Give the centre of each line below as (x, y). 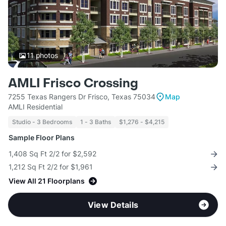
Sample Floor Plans (42, 138)
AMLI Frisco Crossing (73, 84)
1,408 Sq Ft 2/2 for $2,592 (52, 154)
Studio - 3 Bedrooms (42, 122)
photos (46, 55)
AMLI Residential (35, 107)
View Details (113, 205)
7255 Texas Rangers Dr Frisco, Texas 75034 (82, 97)
